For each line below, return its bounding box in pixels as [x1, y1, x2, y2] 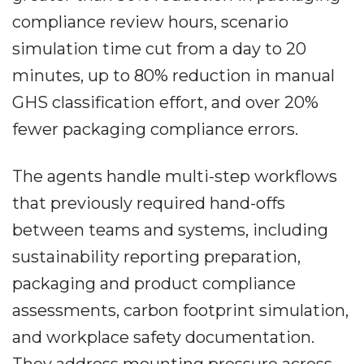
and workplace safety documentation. [12, 327, 314, 348]
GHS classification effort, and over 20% [12, 93, 318, 113]
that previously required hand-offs [12, 193, 285, 214]
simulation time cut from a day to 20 [12, 39, 306, 59]
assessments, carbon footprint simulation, [12, 301, 349, 321]
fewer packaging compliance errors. [12, 119, 298, 140]
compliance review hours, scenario [12, 12, 288, 32]
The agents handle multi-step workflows [12, 167, 337, 187]
